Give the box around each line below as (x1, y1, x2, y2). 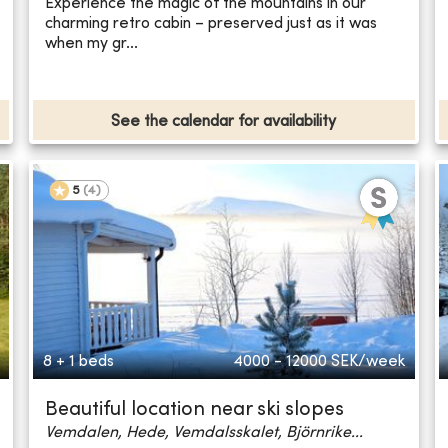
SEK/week (330, 354, 405, 371)
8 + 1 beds (43, 354, 115, 371)
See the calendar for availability (111, 114, 337, 131)
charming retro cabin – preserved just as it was (45, 15, 378, 32)
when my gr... (45, 35, 139, 52)
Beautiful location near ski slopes (45, 401, 345, 421)
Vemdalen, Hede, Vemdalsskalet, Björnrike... (45, 425, 364, 442)
